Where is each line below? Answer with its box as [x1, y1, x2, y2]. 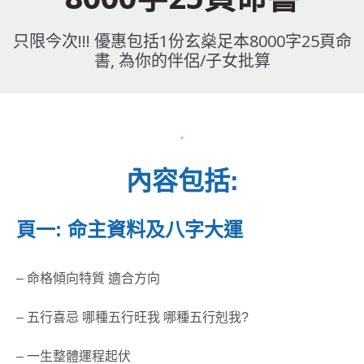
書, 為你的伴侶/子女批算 [93, 50, 271, 71]
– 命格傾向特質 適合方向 [16, 271, 160, 285]
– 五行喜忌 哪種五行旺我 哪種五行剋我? [16, 310, 249, 324]
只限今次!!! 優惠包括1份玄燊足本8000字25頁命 [12, 30, 352, 52]
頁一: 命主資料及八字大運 [16, 219, 243, 240]
